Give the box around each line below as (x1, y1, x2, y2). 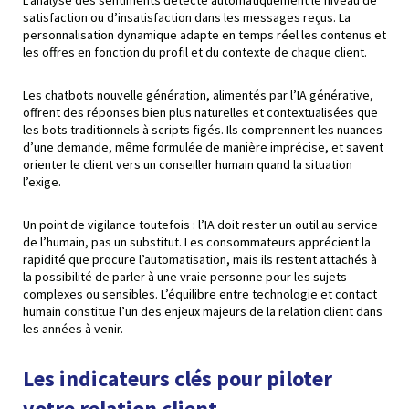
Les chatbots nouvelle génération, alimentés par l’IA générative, (23, 86, 373, 103)
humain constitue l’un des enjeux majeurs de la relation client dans (23, 302, 383, 320)
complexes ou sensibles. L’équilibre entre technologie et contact (23, 285, 377, 302)
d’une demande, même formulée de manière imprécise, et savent (23, 138, 383, 155)
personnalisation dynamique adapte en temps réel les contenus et (23, 26, 386, 43)
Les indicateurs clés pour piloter (23, 363, 332, 393)
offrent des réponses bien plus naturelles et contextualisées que (23, 103, 378, 121)
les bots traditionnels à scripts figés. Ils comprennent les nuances (23, 121, 383, 138)
